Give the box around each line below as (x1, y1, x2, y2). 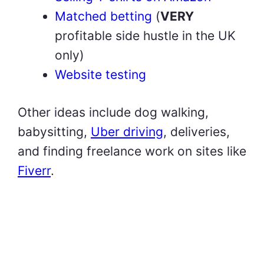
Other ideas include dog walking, (18, 105, 209, 120)
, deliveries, (163, 124, 230, 140)
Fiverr (18, 163, 51, 179)
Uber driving (91, 124, 163, 140)
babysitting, (18, 124, 91, 140)
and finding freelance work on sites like (18, 144, 246, 159)
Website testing (55, 67, 146, 82)
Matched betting (55, 8, 152, 24)
